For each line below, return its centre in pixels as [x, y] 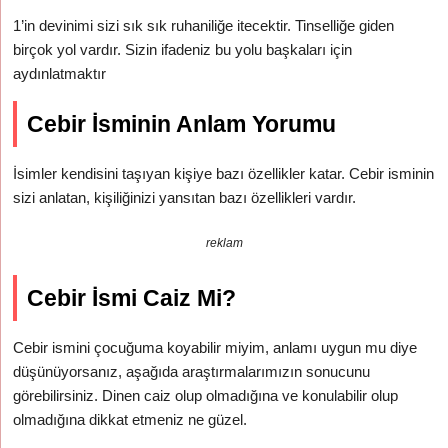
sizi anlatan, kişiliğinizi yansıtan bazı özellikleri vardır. [185, 197]
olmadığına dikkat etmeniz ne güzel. [130, 419]
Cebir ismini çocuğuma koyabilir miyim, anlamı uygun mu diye [215, 347]
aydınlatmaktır [60, 73]
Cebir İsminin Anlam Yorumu [182, 124]
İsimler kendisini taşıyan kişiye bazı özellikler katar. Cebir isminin [224, 173]
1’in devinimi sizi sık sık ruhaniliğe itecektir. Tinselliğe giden [204, 25]
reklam [224, 243]
